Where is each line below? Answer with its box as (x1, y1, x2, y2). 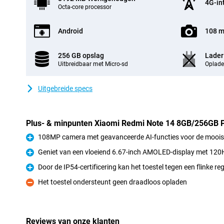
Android (58, 27, 83, 35)
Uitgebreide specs (38, 84, 92, 92)
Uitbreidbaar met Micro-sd (58, 60, 128, 67)
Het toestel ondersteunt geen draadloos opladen (38, 178, 187, 186)
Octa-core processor (58, 3, 111, 10)
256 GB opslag (58, 51, 104, 59)
